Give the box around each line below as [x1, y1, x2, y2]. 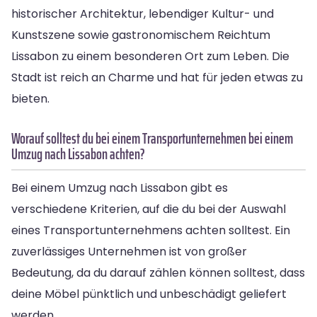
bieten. [11, 90, 50, 107]
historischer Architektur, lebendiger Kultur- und [11, 5, 274, 22]
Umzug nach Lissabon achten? [11, 142, 145, 166]
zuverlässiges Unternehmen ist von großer [11, 243, 247, 260]
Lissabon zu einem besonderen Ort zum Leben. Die [11, 47, 289, 64]
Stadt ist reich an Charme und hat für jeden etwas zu [11, 69, 303, 86]
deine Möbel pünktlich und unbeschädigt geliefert [11, 285, 287, 302]
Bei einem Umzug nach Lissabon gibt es [11, 179, 228, 196]
